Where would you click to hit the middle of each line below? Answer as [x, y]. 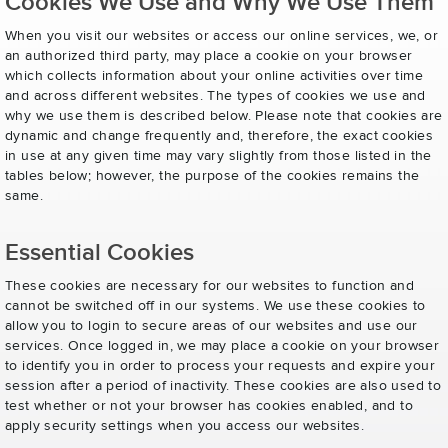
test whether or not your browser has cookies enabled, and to [209, 406]
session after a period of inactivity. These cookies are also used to [223, 386]
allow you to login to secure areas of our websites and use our [211, 326]
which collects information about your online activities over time [214, 76]
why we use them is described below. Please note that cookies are [224, 116]
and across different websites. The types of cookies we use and [215, 96]
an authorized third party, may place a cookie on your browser [209, 56]
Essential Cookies [99, 252]
